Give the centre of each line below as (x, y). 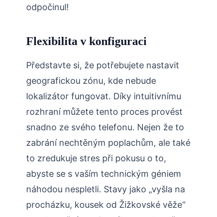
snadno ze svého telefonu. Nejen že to (105, 127)
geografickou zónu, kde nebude (91, 81)
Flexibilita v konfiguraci (86, 41)
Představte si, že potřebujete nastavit (103, 65)
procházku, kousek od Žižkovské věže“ (106, 205)
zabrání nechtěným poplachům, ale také (108, 143)
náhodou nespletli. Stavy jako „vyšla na (106, 189)
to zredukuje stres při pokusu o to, (96, 158)
